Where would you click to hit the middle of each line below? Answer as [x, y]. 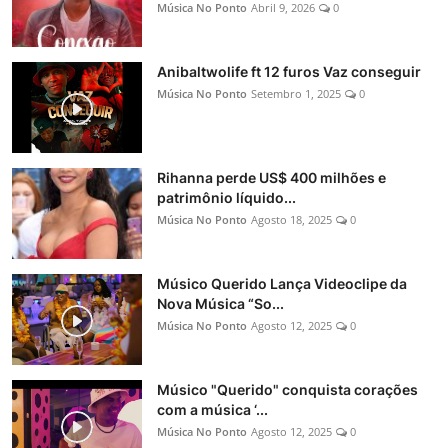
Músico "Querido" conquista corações [287, 390]
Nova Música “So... [220, 304]
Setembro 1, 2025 [296, 94]
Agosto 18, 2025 [291, 220]
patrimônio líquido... [226, 198]
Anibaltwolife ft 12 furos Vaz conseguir [289, 72]
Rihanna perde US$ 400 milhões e [271, 178]
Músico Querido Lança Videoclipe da [282, 284]
